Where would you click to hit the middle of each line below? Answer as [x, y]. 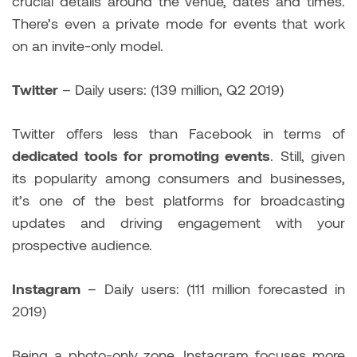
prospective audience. [82, 244]
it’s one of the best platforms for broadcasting [178, 200]
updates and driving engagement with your [178, 222]
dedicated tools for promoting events [141, 155]
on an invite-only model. [88, 45]
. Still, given [308, 155]
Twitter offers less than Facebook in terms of [178, 133]
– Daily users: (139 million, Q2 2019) [171, 89]
